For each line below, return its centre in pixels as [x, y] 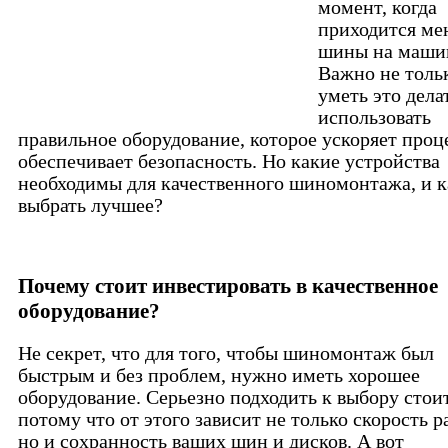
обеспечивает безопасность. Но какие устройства [229, 162]
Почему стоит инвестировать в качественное [228, 286]
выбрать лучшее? [90, 206]
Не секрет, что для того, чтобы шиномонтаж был [226, 353]
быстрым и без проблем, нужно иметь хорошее [219, 375]
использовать [374, 118]
